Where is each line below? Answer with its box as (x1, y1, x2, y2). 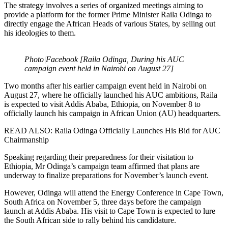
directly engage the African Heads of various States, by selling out (4, 19, 215, 28)
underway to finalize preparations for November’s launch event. (4, 170, 209, 180)
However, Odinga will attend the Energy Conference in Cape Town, (4, 188, 223, 197)
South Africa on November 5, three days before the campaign (4, 197, 201, 206)
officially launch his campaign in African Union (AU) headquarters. (4, 108, 221, 118)
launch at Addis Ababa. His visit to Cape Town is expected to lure (4, 206, 215, 215)
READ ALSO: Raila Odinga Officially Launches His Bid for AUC (4, 126, 220, 135)
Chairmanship (4, 135, 49, 144)
